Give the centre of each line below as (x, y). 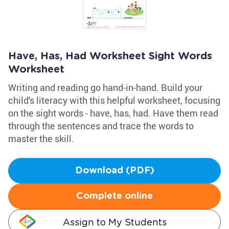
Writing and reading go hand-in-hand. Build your (105, 87)
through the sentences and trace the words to (101, 126)
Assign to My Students (114, 222)
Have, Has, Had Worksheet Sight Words (110, 56)
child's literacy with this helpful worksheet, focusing (114, 100)
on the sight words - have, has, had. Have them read (113, 113)
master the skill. (41, 139)
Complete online (114, 196)
